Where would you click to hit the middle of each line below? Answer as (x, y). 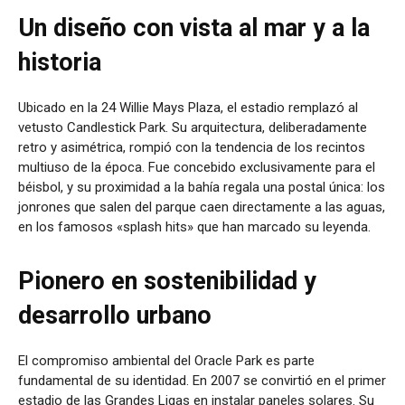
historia (60, 62)
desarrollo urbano (115, 315)
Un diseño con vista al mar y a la (194, 28)
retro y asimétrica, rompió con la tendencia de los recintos (192, 147)
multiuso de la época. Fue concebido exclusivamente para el (197, 167)
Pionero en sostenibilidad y (167, 281)
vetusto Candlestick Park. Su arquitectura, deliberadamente (193, 127)
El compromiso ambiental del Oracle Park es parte (166, 360)
